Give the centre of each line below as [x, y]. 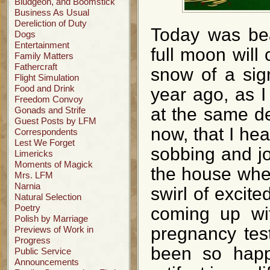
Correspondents [46, 132]
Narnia [27, 186]
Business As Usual [52, 12]
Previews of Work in [54, 229]
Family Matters [44, 56]
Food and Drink [45, 88]
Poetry [27, 208]
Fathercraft [36, 67]
